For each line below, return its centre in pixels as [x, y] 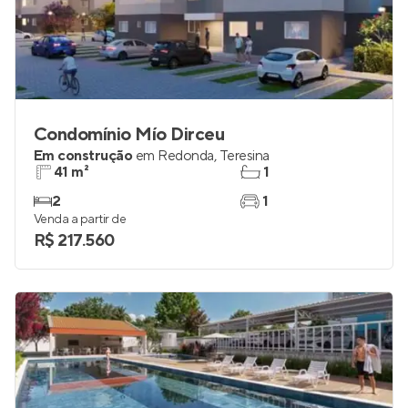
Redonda [186, 156]
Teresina [244, 156]
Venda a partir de [80, 219]
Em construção [83, 156]
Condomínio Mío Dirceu [129, 135]
